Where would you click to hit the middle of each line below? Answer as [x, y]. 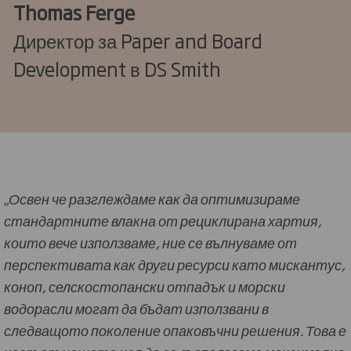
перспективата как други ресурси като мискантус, [175, 264]
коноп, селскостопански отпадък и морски [145, 286]
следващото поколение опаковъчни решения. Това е [175, 329]
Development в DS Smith [117, 68]
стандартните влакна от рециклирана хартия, [163, 220]
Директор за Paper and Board [138, 40]
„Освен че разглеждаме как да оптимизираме [152, 198]
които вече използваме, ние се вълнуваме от [150, 242]
